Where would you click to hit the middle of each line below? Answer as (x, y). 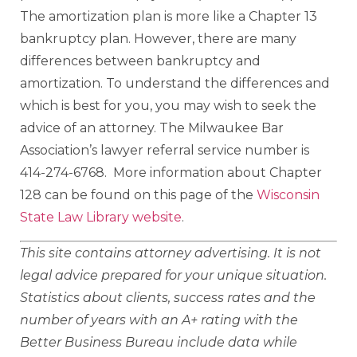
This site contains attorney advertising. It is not (171, 253)
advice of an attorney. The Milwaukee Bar (152, 128)
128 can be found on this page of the (138, 195)
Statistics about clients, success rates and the (168, 297)
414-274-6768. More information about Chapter (171, 173)
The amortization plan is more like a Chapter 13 (169, 17)
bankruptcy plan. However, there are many (158, 39)
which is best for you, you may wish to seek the (168, 106)
